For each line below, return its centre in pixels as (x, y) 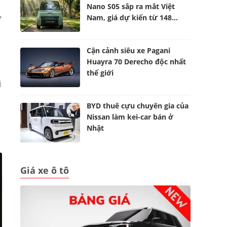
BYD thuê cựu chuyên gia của (138, 106)
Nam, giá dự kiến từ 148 (129, 17)
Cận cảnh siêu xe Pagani (129, 50)
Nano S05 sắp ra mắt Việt (131, 6)
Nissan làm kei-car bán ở (130, 117)
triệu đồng (105, 29)
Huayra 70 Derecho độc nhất (137, 62)
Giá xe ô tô (45, 170)
